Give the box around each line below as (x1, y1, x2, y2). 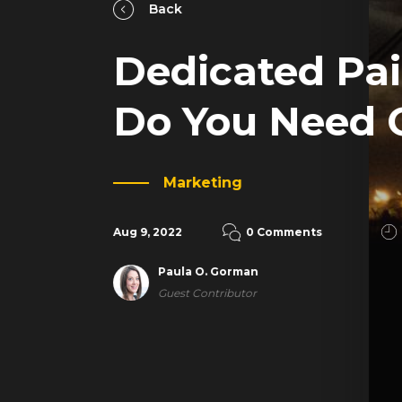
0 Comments (245, 224, 322, 239)
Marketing (162, 173, 242, 191)
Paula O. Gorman (157, 264, 258, 278)
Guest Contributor (157, 285, 257, 300)
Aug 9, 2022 (112, 224, 182, 239)
